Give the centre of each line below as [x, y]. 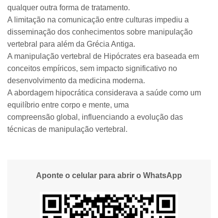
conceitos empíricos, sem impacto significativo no [92, 68]
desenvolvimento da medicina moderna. [76, 81]
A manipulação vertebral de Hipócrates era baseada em [103, 56]
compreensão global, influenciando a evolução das [95, 117]
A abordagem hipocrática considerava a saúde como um [104, 93]
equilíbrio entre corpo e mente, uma [68, 105]
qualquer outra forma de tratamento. [69, 8]
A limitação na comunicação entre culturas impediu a [98, 20]
